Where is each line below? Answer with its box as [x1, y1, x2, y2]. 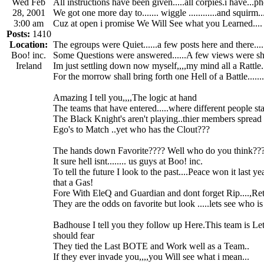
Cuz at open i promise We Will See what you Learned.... [53, 18, 262, 28]
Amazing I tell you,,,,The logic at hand [53, 92, 197, 103]
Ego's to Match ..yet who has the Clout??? [53, 124, 210, 134]
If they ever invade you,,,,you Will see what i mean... [53, 251, 249, 262]
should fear [53, 230, 94, 240]
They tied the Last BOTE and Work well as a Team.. [53, 240, 249, 251]
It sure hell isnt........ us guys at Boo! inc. [53, 156, 203, 166]
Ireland [15, 60, 42, 71]
